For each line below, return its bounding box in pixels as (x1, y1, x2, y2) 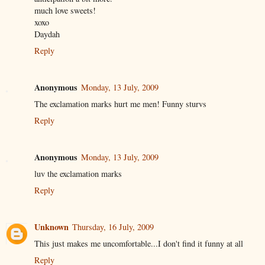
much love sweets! (34, 5, 96, 17)
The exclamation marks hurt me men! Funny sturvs (34, 98, 206, 110)
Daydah (34, 28, 60, 40)
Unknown (34, 221, 69, 234)
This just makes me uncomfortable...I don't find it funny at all (34, 238, 243, 250)
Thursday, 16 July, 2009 (72, 221, 154, 233)
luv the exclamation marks (34, 168, 122, 180)
